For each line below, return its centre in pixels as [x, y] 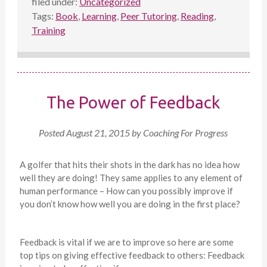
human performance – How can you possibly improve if [126, 191]
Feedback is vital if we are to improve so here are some [126, 242]
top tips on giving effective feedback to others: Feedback [132, 255]
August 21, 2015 [98, 133]
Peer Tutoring [148, 16]
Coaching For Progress [186, 133]
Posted [53, 133]
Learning [99, 16]
